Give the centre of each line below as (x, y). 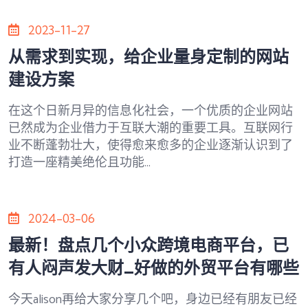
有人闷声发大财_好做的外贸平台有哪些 (154, 267)
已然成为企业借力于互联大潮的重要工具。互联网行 (151, 128)
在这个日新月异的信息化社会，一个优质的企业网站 (151, 111)
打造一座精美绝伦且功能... (79, 163)
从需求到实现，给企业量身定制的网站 (148, 56)
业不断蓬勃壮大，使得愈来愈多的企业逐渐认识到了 (151, 145)
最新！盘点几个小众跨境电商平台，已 (148, 244)
